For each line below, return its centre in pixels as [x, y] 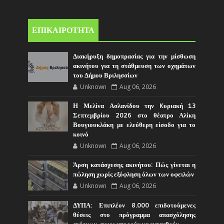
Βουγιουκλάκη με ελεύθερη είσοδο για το [134, 125]
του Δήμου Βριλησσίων [105, 75]
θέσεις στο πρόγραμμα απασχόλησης [134, 215]
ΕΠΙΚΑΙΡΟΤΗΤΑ [63, 30]
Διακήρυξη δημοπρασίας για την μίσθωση [134, 56]
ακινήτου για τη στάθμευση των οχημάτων [134, 66]
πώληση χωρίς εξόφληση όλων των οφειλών [134, 174]
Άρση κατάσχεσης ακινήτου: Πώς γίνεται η [134, 165]
